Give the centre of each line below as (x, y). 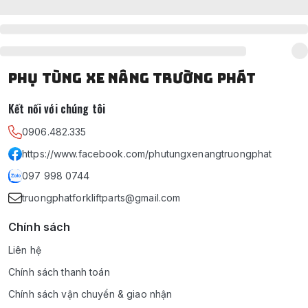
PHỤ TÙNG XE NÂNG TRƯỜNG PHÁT (132, 78)
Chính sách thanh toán (59, 272)
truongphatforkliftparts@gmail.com (101, 198)
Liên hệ (25, 250)
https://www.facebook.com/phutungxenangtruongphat (147, 154)
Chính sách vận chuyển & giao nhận (90, 294)
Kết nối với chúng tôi (57, 109)
